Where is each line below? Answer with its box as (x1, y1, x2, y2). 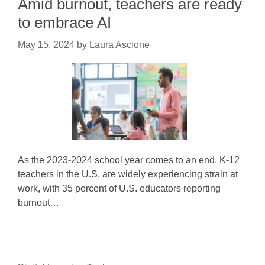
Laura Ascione (89, 40, 150, 50)
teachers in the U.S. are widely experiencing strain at (18, 169, 238, 179)
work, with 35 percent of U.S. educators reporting (18, 183, 221, 193)
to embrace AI (18, 14, 111, 31)
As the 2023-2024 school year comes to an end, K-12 (18, 155, 240, 165)
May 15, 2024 (18, 40, 75, 50)
